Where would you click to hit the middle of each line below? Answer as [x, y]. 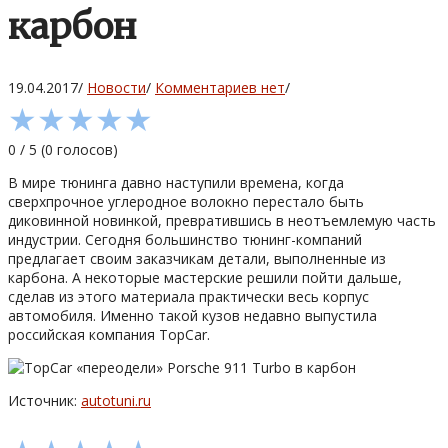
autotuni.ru [116, 400]
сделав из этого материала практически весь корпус [188, 296]
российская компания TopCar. [109, 334]
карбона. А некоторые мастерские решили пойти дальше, [205, 277]
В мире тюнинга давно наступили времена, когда [176, 182]
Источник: [44, 400]
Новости [116, 87]
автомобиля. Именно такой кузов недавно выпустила [192, 315]
